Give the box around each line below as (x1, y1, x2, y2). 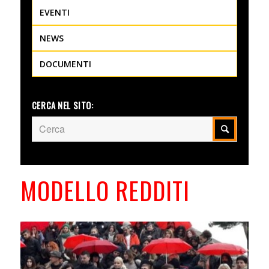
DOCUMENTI (39, 58, 91, 70)
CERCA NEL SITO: (31, 99, 94, 112)
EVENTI (39, 7, 70, 19)
